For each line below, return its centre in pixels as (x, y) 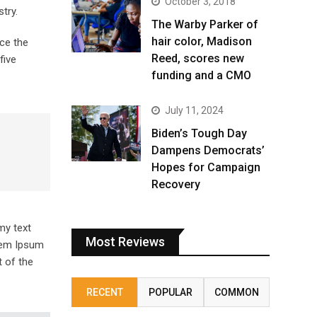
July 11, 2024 (194, 111)
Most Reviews (125, 242)
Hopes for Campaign (206, 168)
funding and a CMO (201, 76)
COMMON (236, 293)
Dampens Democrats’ (208, 151)
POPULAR (170, 293)
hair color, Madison (202, 42)
